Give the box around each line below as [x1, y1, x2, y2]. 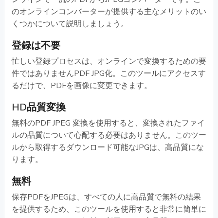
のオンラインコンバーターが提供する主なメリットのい [12, 6, 206, 17]
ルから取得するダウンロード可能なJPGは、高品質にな [12, 142, 204, 153]
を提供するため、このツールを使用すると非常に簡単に [12, 203, 206, 215]
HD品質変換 [12, 100, 66, 114]
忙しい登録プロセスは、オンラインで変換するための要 [12, 55, 206, 67]
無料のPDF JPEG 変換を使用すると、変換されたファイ [12, 117, 205, 128]
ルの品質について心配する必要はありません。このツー [12, 129, 206, 141]
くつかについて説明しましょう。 [12, 18, 128, 29]
